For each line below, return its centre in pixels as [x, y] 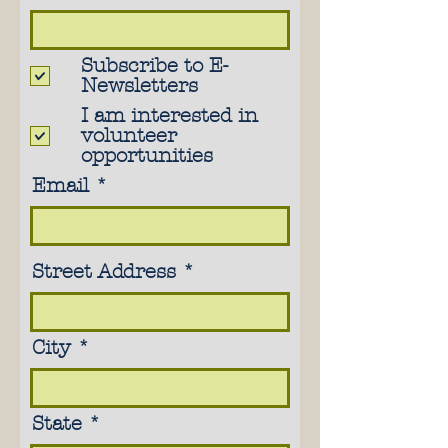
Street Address [104, 271]
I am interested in [169, 115]
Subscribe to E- [154, 65]
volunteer [129, 135]
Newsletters [139, 85]
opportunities [147, 155]
